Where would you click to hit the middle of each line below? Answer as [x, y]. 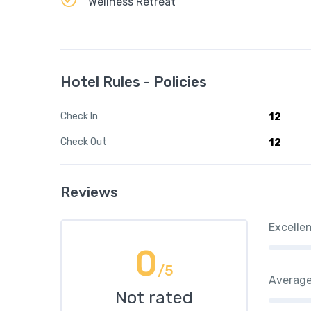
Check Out [84, 142]
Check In [79, 116]
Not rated [154, 297]
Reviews [89, 192]
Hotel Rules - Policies [134, 82]
